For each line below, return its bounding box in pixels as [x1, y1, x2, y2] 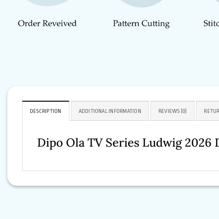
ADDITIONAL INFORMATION [78, 108, 141, 115]
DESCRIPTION [30, 108, 62, 115]
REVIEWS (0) [158, 108, 187, 115]
